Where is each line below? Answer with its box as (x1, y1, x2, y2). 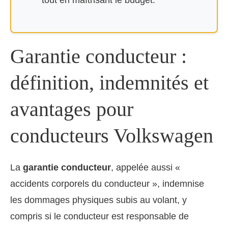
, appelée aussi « (111, 162, 180, 173)
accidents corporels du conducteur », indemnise (10, 179, 204, 189)
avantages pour (10, 98, 133, 121)
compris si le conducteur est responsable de (10, 211, 189, 221)
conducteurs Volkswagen (10, 124, 213, 147)
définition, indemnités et (10, 71, 209, 94)
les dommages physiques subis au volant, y (10, 195, 187, 205)
